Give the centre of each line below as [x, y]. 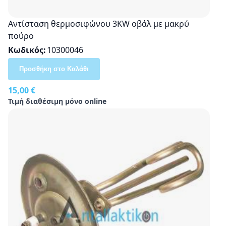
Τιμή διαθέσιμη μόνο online [57, 101]
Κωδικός [26, 50]
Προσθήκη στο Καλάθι [54, 69]
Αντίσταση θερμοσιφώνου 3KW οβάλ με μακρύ [99, 23]
